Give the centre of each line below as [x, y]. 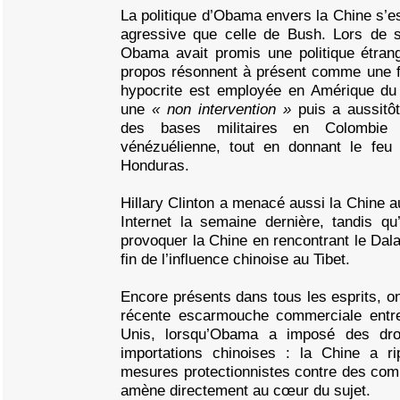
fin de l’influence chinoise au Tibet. [235, 259]
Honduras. [155, 165]
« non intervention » [225, 109]
